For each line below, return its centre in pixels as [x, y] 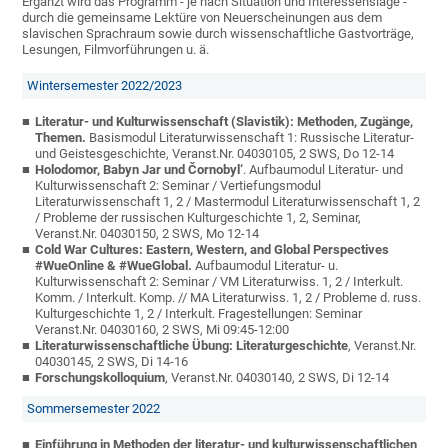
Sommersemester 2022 [94, 409]
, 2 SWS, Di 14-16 [140, 362]
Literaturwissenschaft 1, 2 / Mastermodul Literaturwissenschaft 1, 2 [228, 202]
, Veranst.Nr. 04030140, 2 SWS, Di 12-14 [277, 378]
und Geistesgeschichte [101, 154]
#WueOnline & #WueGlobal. [114, 266]
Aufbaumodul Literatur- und [326, 170]
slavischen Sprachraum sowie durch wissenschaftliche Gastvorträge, [218, 34]
